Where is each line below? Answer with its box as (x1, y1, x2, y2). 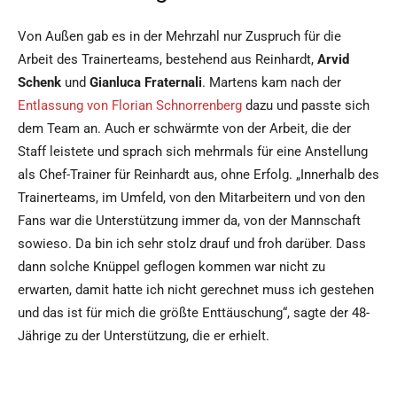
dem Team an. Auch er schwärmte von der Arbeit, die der (18, 121, 351, 137)
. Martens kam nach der (202, 74, 341, 91)
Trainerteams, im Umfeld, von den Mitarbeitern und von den (18, 190, 365, 206)
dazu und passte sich (242, 97, 370, 114)
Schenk (18, 74, 61, 91)
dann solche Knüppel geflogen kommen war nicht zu (18, 259, 325, 276)
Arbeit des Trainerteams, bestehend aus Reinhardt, (18, 51, 317, 68)
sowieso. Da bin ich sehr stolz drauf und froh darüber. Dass (18, 236, 366, 253)
